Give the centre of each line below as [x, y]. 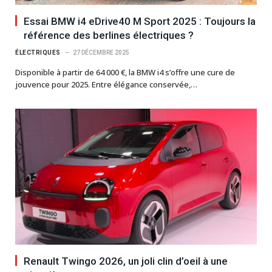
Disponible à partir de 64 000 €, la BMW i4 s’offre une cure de [125, 72]
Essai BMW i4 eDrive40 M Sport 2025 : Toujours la [140, 21]
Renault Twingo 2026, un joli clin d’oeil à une [126, 261]
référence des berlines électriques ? [109, 35]
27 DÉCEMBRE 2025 [101, 52]
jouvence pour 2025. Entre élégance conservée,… [106, 84]
